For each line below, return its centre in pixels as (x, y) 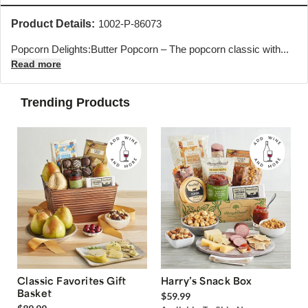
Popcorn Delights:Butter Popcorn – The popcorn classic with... (150, 49)
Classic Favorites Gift (72, 281)
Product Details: (53, 23)
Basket (35, 293)
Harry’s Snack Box (207, 281)
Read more (36, 64)
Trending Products (75, 102)
